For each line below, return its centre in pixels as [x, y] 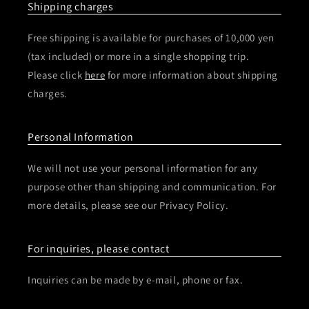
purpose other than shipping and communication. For [152, 187]
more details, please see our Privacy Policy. [128, 205]
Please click [56, 75]
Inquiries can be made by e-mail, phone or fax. [136, 280]
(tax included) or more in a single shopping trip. [139, 56]
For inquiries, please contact [99, 249]
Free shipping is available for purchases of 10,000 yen [151, 38]
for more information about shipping [191, 75]
